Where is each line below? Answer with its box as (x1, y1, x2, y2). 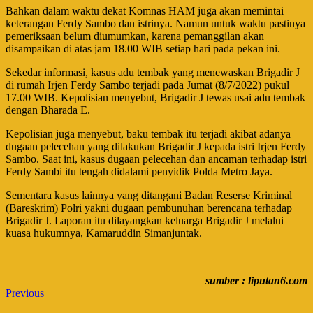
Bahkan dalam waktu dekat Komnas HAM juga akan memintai (6, 4, 284, 17)
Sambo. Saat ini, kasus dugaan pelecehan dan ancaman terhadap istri (6, 152, 307, 165)
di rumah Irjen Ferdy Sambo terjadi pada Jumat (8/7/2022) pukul (6, 78, 289, 91)
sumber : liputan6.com (205, 274, 307, 286)
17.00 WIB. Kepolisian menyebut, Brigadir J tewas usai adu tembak (6, 91, 305, 103)
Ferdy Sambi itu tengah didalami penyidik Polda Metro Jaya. (6, 165, 272, 177)
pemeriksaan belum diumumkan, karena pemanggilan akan (6, 29, 264, 42)
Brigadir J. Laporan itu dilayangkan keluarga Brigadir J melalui (6, 214, 284, 226)
